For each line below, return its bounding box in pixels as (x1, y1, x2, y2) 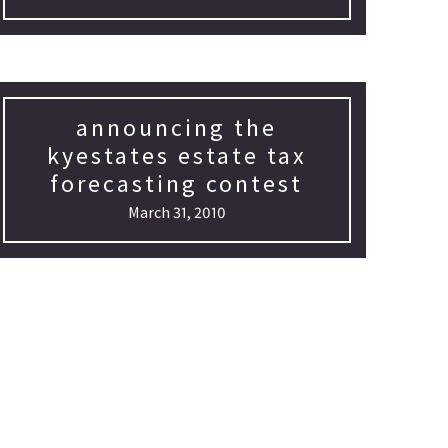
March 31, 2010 (127, 202, 226, 222)
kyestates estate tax (46, 140, 307, 171)
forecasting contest (50, 168, 304, 199)
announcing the (76, 112, 278, 143)
